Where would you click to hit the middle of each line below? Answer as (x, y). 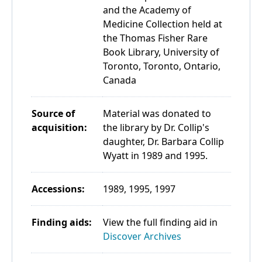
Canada (120, 80)
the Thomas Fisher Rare (155, 38)
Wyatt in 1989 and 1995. (155, 156)
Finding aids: (62, 223)
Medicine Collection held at (163, 24)
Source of (53, 114)
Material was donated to (157, 114)
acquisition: (59, 128)
